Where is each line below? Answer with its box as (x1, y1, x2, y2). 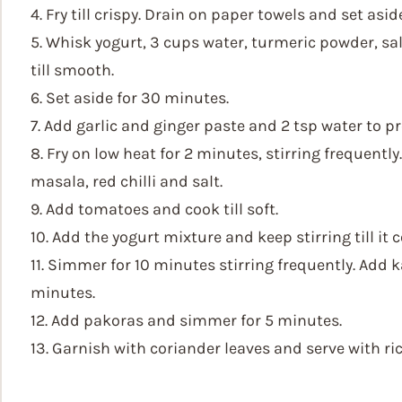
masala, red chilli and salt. (31, 171, 223, 191)
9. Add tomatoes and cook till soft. (31, 199, 278, 219)
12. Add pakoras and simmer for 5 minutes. (31, 310, 342, 330)
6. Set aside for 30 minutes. (31, 88, 229, 108)
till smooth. (31, 60, 114, 80)
